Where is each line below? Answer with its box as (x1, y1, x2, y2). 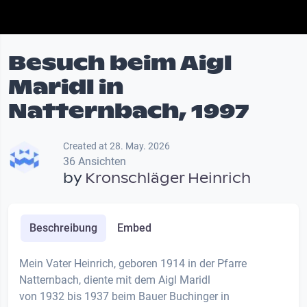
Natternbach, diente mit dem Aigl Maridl (19, 273, 213, 287)
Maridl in (8, 74, 123, 100)
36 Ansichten (63, 155, 126, 169)
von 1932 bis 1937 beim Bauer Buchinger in (19, 290, 230, 304)
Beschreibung (29, 221, 97, 235)
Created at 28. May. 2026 (63, 140, 170, 152)
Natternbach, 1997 (8, 98, 249, 124)
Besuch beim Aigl (8, 50, 232, 76)
